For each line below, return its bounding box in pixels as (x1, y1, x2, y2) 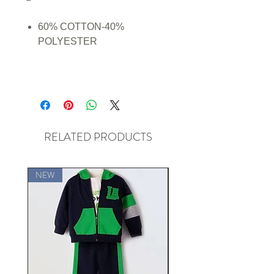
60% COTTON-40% (38, 21, 124, 32)
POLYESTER (38, 35, 97, 46)
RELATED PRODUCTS (43, 128, 152, 145)
